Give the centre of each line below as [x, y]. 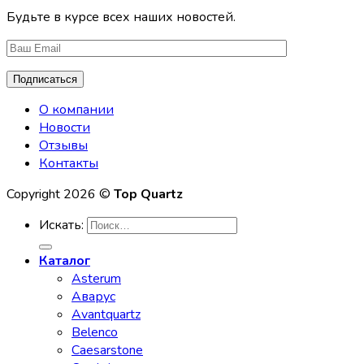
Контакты [69, 164]
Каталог [65, 261]
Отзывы [63, 146]
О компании [76, 110]
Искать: [61, 225]
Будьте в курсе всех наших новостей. [121, 17]
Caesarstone [107, 351]
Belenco [95, 333]
